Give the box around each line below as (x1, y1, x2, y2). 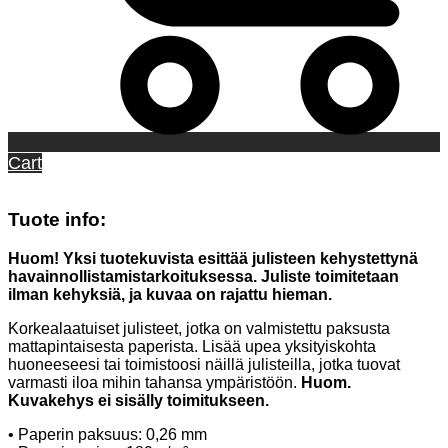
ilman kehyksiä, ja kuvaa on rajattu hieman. (8, 285, 332, 303)
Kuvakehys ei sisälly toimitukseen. (8, 391, 269, 409)
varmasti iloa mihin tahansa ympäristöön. (8, 373, 301, 391)
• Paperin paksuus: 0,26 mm (8, 425, 207, 443)
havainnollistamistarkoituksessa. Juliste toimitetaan (8, 267, 399, 285)
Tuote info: (8, 208, 106, 230)
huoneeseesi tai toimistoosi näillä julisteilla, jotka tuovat (8, 355, 400, 373)
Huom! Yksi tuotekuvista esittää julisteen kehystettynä (8, 249, 418, 267)
